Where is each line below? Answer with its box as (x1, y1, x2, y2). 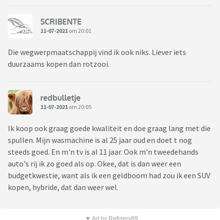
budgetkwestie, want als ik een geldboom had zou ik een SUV (8, 170, 210, 181)
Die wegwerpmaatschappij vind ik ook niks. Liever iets (8, 47, 186, 57)
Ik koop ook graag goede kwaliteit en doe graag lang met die (8, 123, 211, 134)
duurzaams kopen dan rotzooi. (8, 59, 111, 69)
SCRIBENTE (40, 16, 82, 27)
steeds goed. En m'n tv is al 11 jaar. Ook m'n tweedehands (8, 147, 198, 157)
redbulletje (40, 92, 81, 103)
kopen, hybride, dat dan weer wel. (8, 182, 120, 192)
